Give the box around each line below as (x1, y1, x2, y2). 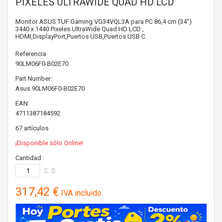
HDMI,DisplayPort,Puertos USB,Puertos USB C (15, 33, 145, 40)
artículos (24, 124, 49, 132)
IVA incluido (59, 188, 102, 198)
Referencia (15, 50, 46, 57)
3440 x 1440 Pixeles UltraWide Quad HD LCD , (15, 25, 144, 33)
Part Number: (15, 75, 52, 82)
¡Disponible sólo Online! (15, 139, 83, 147)
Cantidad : (15, 154, 44, 162)
